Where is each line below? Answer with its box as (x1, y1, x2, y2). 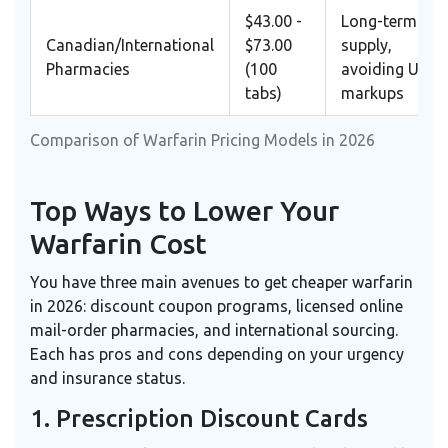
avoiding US (341, 60, 428, 79)
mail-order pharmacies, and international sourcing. (30, 321, 398, 340)
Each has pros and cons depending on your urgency (30, 345, 404, 364)
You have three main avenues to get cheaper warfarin (30, 273, 413, 292)
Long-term (341, 12, 417, 31)
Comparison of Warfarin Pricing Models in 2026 (30, 131, 375, 150)
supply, (341, 36, 392, 55)
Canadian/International (46, 36, 214, 55)
